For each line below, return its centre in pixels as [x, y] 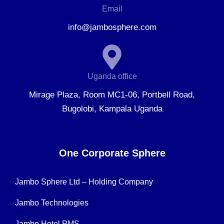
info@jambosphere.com [112, 27]
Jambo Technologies [52, 203]
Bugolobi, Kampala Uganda [112, 109]
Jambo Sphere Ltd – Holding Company [84, 182]
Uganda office [112, 76]
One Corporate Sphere [112, 153]
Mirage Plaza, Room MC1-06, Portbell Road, [112, 95]
